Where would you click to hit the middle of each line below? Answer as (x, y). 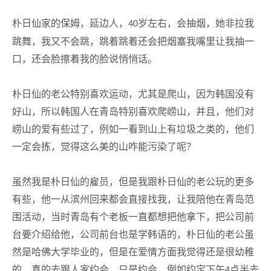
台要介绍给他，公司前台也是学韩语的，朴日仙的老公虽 (133, 234)
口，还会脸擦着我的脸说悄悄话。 (85, 59)
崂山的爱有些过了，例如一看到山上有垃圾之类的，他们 (133, 129)
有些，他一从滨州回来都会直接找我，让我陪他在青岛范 (133, 199)
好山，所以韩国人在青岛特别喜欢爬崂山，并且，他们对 (133, 112)
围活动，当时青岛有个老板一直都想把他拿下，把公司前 (133, 217)
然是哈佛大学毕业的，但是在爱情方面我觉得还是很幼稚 (133, 252)
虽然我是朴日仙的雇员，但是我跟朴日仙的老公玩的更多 (133, 182)
